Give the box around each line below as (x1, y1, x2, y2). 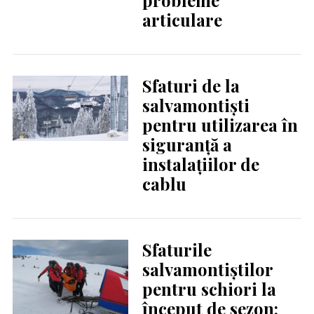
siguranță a (142, 133, 232, 156)
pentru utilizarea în (142, 114, 298, 137)
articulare (142, 8, 222, 32)
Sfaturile (142, 238, 212, 261)
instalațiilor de (142, 153, 259, 176)
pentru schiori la (142, 278, 276, 301)
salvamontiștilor (142, 258, 273, 281)
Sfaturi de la (142, 74, 240, 97)
